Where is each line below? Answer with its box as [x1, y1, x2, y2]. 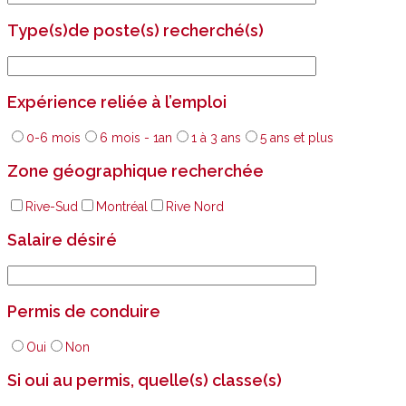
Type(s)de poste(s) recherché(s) [7, 20, 264, 40]
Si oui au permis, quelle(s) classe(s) [7, 370, 282, 390]
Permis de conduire [7, 301, 160, 321]
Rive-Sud [25, 198, 78, 214]
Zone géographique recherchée [7, 160, 264, 180]
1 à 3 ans [191, 130, 241, 145]
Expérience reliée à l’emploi [7, 92, 227, 111]
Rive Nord [166, 198, 224, 214]
